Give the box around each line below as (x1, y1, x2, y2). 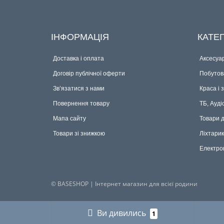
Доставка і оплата (53, 54, 104, 62)
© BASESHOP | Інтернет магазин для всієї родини (51, 179, 197, 188)
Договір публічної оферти (53, 69, 125, 77)
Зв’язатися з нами (53, 84, 104, 92)
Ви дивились (97, 207, 146, 218)
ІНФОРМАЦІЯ (51, 31, 109, 42)
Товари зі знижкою (53, 129, 105, 137)
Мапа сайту (53, 114, 86, 122)
